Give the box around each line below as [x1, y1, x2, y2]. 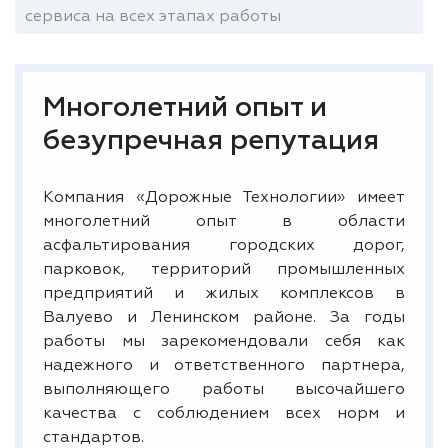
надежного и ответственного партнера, [43, 357, 405, 374]
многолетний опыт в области [43, 213, 405, 230]
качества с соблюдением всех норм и [43, 405, 405, 422]
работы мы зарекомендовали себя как [43, 333, 405, 350]
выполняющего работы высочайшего [43, 381, 405, 398]
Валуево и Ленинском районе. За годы [43, 309, 405, 326]
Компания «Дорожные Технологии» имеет [43, 189, 405, 206]
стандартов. [43, 429, 144, 446]
